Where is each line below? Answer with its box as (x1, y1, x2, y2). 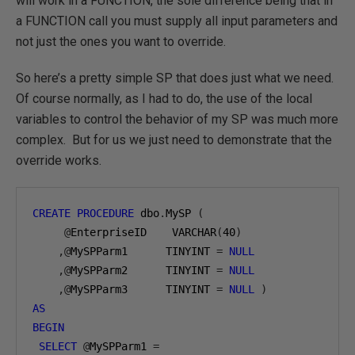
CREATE (32, 207, 71, 219)
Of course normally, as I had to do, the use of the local (16, 91, 312, 106)
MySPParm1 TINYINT (71, 245, 216, 258)
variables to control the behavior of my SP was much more (16, 112, 338, 127)
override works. (16, 153, 101, 168)
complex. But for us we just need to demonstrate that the (16, 132, 332, 147)
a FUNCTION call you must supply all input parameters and (16, 13, 338, 29)
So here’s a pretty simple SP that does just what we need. (16, 71, 337, 86)
